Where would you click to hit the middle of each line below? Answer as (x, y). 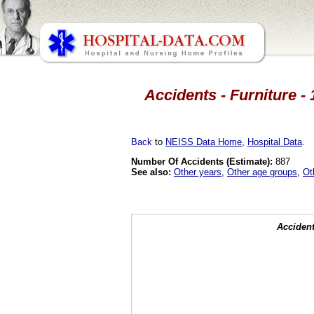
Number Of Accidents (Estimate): (202, 161)
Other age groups (262, 172)
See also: (151, 172)
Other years (198, 172)
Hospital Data (275, 142)
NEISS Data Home (204, 142)
